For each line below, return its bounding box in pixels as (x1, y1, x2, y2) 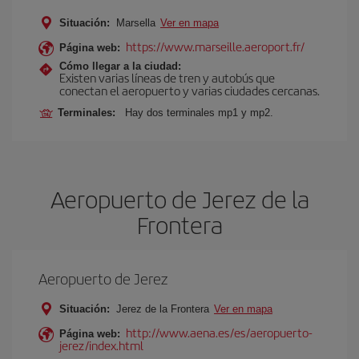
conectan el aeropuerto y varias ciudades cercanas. (59, 82, 320, 99)
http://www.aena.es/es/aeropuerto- (126, 324, 313, 341)
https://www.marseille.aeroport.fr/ (126, 38, 305, 54)
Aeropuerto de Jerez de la (50, 182, 309, 216)
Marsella (113, 17, 159, 29)
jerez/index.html (59, 337, 143, 353)
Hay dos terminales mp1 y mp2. (125, 107, 273, 119)
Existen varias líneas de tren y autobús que (59, 69, 275, 86)
